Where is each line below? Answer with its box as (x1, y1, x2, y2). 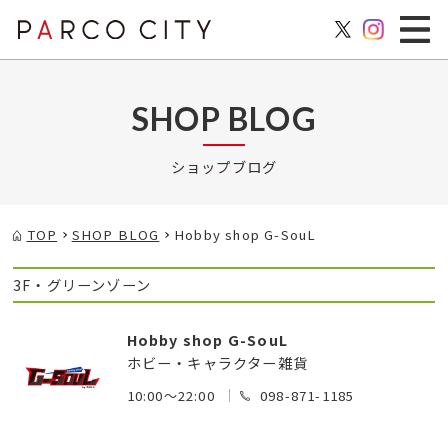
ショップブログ (170, 156, 278, 177)
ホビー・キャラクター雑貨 (126, 352, 308, 374)
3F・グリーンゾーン (13, 274, 151, 296)
